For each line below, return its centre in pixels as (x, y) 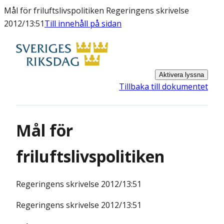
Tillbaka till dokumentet (163, 86)
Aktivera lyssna (181, 75)
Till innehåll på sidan (83, 23)
